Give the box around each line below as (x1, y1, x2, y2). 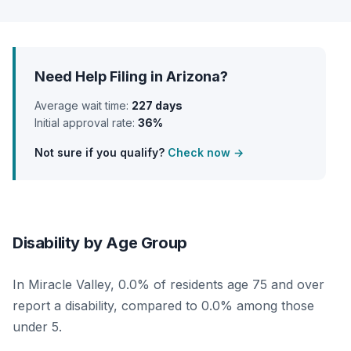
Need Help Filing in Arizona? (34, 67, 228, 85)
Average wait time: (34, 98, 132, 112)
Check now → (168, 145, 244, 159)
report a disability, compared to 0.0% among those (13, 297, 314, 313)
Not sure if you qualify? (34, 145, 168, 159)
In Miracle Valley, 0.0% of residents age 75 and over (13, 276, 324, 292)
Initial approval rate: (34, 115, 138, 129)
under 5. (13, 318, 62, 335)
